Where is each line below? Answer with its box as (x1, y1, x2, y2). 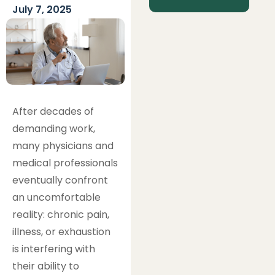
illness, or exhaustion (12, 224, 110, 239)
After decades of (12, 104, 94, 118)
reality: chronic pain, (12, 207, 109, 222)
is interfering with (12, 241, 95, 256)
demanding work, (12, 121, 95, 136)
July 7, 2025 (12, 2, 72, 17)
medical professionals (12, 155, 118, 170)
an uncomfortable (12, 190, 101, 204)
